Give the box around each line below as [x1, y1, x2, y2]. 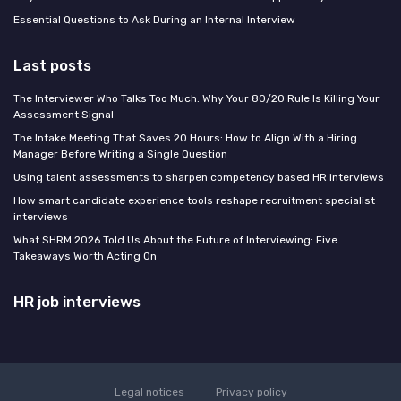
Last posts [13, 56, 91, 75]
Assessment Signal [13, 108, 114, 122]
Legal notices [114, 386, 184, 399]
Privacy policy [215, 386, 287, 399]
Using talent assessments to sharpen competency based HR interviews [13, 171, 384, 184]
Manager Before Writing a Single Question [13, 148, 227, 161]
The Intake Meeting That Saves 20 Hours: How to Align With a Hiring [13, 132, 357, 145]
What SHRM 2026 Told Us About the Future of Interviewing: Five [13, 234, 337, 247]
